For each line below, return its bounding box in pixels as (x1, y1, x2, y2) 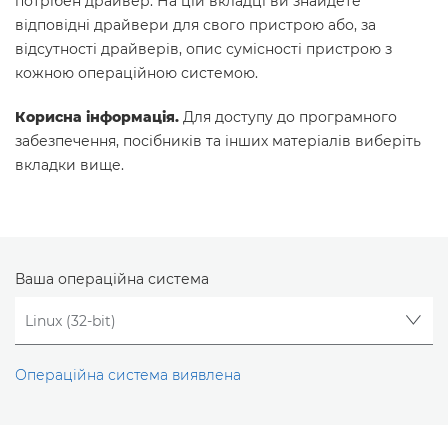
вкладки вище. (15, 156, 124, 174)
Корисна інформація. (15, 108, 179, 126)
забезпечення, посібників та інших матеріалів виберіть (15, 132, 421, 150)
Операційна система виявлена (15, 366, 241, 385)
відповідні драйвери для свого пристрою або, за (15, 16, 376, 34)
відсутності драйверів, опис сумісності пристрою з (15, 40, 392, 58)
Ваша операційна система (15, 270, 209, 288)
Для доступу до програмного (179, 108, 397, 126)
